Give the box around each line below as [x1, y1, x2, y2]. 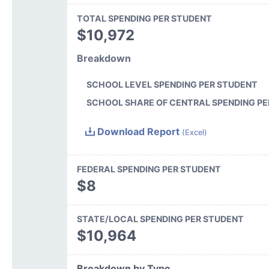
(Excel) [181, 127, 207, 137]
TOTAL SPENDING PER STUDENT [76, 13, 212, 23]
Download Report [94, 125, 182, 138]
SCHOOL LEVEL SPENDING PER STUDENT [86, 79, 258, 89]
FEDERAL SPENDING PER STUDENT [76, 164, 221, 174]
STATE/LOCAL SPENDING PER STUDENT [76, 214, 244, 224]
